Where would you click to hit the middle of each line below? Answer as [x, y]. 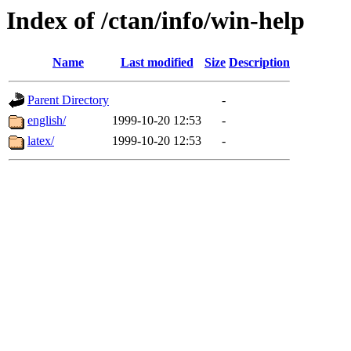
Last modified [157, 63]
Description [259, 63]
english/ [47, 121]
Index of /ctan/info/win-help [156, 20]
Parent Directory [68, 100]
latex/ [41, 141]
